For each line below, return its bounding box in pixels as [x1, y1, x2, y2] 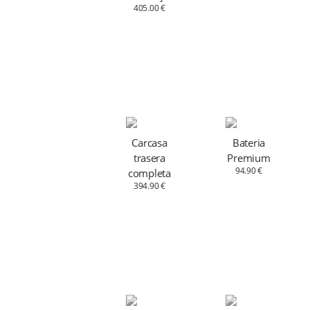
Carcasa [131, 136, 167, 150]
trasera [133, 151, 165, 165]
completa [127, 166, 171, 181]
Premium [227, 151, 271, 165]
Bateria [232, 136, 266, 150]
